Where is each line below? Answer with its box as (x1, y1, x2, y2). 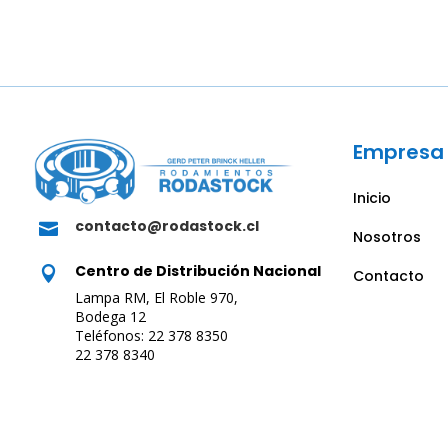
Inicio (352, 187, 391, 208)
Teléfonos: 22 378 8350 (74, 325, 228, 345)
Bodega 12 (74, 306, 146, 326)
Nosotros (352, 226, 421, 247)
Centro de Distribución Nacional (74, 260, 321, 281)
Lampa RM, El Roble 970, (74, 287, 238, 307)
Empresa (352, 137, 444, 166)
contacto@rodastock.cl (74, 215, 259, 236)
